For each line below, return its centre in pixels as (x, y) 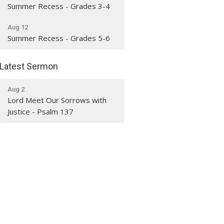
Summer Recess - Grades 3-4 (59, 6)
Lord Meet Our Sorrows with (57, 100)
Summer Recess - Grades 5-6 (59, 38)
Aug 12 (18, 27)
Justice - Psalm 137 (41, 111)
